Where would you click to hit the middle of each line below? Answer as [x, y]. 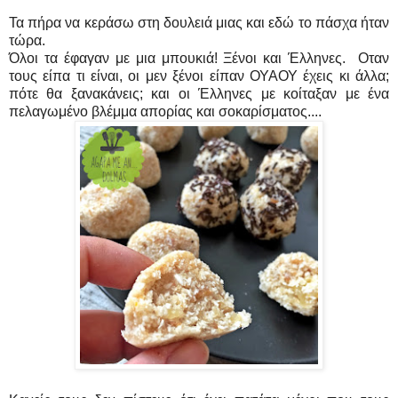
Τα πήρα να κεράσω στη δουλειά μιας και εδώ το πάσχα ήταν [199, 22]
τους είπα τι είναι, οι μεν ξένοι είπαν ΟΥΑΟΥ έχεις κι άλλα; [199, 76]
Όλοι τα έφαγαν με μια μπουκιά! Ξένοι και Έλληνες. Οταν [199, 58]
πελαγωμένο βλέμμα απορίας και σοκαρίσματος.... [165, 111]
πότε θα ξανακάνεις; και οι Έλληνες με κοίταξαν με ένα [199, 93]
